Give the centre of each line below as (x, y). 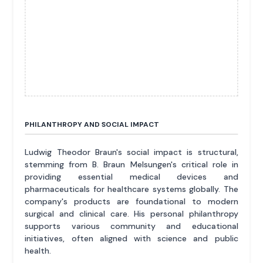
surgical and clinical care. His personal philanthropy (131, 213)
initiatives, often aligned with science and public (131, 238)
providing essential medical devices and (131, 176)
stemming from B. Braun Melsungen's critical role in (131, 164)
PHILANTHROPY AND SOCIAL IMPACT (92, 124)
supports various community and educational (131, 226)
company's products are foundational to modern (131, 201)
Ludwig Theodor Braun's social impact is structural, (131, 152)
